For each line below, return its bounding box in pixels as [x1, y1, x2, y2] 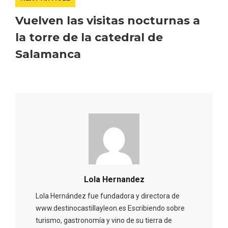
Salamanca [15, 47, 81, 61]
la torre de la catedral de [15, 30, 163, 44]
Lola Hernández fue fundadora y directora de [36, 191, 180, 200]
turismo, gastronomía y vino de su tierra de [36, 216, 172, 224]
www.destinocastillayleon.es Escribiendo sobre [36, 204, 185, 212]
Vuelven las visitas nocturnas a [15, 13, 200, 27]
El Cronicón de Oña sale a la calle [15, 122, 174, 133]
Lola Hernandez [83, 174, 145, 184]
